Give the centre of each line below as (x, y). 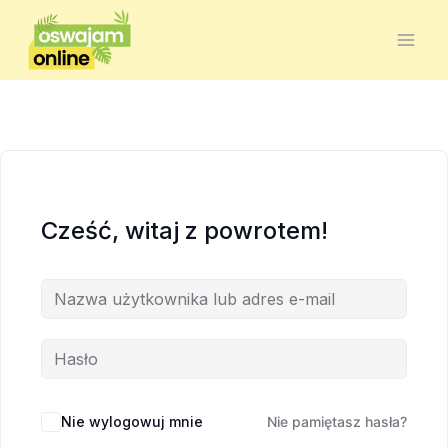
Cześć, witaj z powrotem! (184, 230)
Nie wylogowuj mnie (132, 421)
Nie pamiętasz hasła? (337, 421)
